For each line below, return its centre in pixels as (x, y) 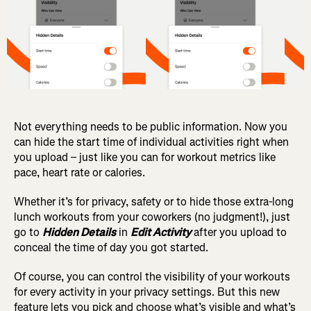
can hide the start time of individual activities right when (151, 142)
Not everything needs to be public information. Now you (151, 127)
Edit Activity (161, 232)
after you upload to (239, 232)
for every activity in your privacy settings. (114, 292)
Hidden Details (79, 232)
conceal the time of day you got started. (111, 247)
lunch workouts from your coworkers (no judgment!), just (152, 217)
